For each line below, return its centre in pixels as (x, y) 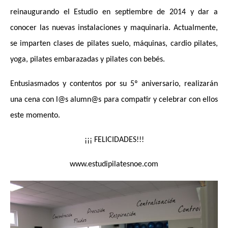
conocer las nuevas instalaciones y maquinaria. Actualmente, (114, 28)
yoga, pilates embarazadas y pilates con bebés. (88, 60)
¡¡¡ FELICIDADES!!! (114, 140)
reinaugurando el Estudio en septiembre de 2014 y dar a (114, 12)
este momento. (35, 116)
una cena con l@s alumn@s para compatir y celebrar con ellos (114, 100)
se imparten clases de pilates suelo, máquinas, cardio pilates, (114, 44)
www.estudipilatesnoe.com (114, 165)
